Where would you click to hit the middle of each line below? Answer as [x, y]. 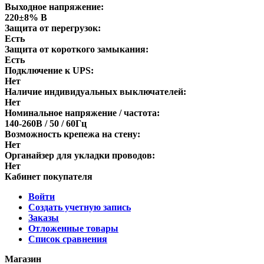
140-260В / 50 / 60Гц [46, 123]
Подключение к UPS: [49, 70]
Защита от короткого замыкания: [77, 49]
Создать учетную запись [80, 207]
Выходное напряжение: [54, 6]
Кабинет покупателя [49, 176]
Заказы [44, 217]
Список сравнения [68, 239]
